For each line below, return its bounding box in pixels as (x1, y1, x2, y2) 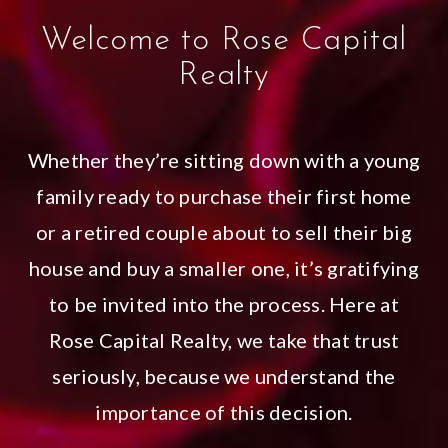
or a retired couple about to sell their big (36, 219, 412, 244)
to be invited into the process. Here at (49, 291, 399, 316)
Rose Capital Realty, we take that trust (48, 327, 400, 352)
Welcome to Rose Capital (40, 24, 408, 57)
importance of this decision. (95, 399, 353, 424)
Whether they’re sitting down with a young (27, 147, 421, 172)
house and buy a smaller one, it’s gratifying (28, 255, 419, 280)
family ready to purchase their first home (36, 183, 412, 208)
